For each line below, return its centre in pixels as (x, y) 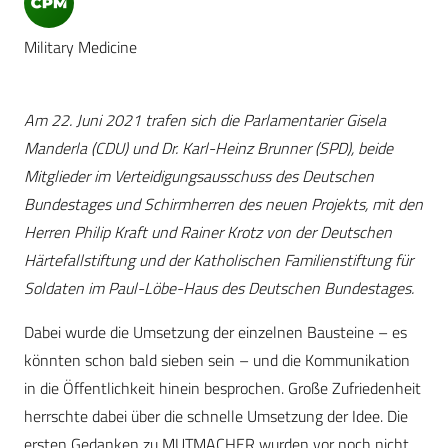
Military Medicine (80, 47)
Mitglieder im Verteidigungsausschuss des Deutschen (199, 176)
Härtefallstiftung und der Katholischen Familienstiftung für (218, 260)
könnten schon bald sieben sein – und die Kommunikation (217, 360)
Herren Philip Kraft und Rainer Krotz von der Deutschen (208, 232)
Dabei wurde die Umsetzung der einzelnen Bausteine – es (215, 332)
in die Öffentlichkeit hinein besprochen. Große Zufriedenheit (222, 388)
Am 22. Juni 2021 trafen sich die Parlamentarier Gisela (205, 120)
